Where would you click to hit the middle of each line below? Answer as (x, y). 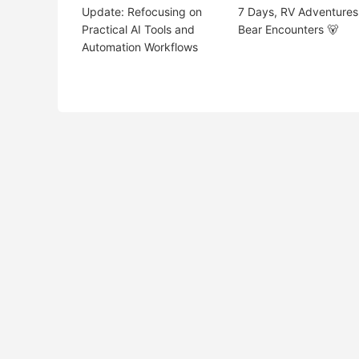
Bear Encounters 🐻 (288, 30)
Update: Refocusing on (142, 12)
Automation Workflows (140, 47)
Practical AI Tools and (138, 30)
